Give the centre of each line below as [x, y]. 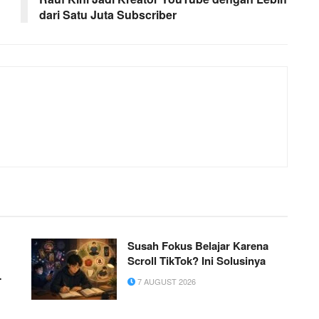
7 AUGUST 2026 [166, 282]
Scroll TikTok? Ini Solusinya [197, 261]
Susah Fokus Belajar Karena [198, 246]
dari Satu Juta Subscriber [108, 15]
